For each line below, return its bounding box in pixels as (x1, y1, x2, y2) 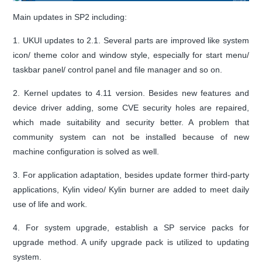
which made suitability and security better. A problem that (13, 117, 249, 127)
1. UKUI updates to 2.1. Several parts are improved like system (13, 35, 249, 45)
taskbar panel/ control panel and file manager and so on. (13, 64, 223, 74)
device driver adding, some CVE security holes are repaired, (13, 102, 249, 112)
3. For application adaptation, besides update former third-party (13, 170, 249, 180)
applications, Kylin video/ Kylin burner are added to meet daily (13, 184, 249, 194)
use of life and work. (13, 199, 88, 209)
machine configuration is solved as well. (13, 146, 167, 156)
